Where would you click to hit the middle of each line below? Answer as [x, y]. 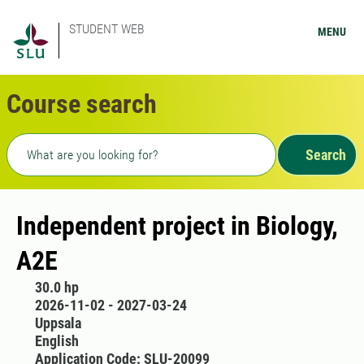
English [56, 341]
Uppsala [58, 323]
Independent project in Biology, [177, 226]
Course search [82, 104]
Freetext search [56, 143]
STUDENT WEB [107, 29]
